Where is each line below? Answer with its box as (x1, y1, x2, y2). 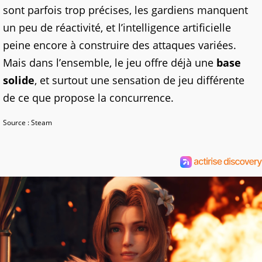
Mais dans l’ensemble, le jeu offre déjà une (3, 55, 216, 70)
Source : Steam (3, 117, 52, 127)
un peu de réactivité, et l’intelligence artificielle (3, 20, 231, 35)
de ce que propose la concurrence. (3, 90, 174, 105)
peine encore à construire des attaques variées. (3, 37, 236, 52)
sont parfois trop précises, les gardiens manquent (3, 2, 248, 17)
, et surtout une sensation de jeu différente (35, 73, 244, 87)
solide (3, 73, 35, 87)
